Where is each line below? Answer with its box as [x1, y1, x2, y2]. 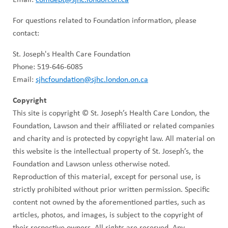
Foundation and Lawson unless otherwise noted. [13, 160, 170, 168]
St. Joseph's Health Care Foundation [13, 50, 130, 59]
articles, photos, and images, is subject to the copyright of [13, 211, 203, 219]
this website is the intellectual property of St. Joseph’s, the [13, 147, 204, 156]
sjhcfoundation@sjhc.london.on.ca [36, 75, 148, 84]
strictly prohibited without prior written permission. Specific [13, 185, 210, 194]
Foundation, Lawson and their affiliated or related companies [13, 122, 214, 130]
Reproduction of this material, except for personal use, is [13, 173, 201, 181]
